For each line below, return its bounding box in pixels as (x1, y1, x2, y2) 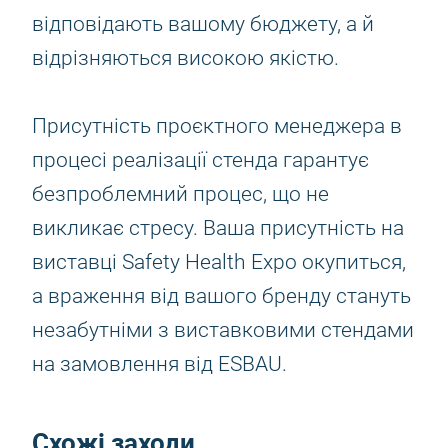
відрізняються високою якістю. (32, 46, 356, 70)
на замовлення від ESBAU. (32, 352, 287, 376)
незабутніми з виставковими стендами (32, 318, 414, 342)
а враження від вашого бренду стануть (32, 284, 411, 308)
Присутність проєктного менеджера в (32, 114, 402, 138)
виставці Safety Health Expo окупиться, (32, 250, 406, 274)
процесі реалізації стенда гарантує (32, 148, 369, 172)
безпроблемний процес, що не (32, 182, 329, 206)
